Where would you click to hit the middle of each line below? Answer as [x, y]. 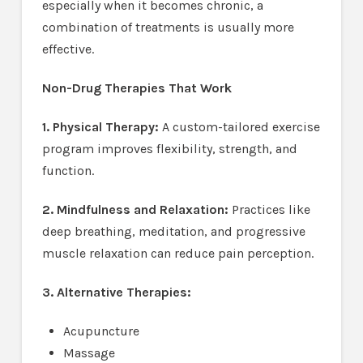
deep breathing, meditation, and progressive [173, 231]
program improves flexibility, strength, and [169, 148]
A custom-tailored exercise [241, 126]
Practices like [269, 209]
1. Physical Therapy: [102, 126]
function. [68, 170]
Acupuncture [102, 331]
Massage [90, 352]
